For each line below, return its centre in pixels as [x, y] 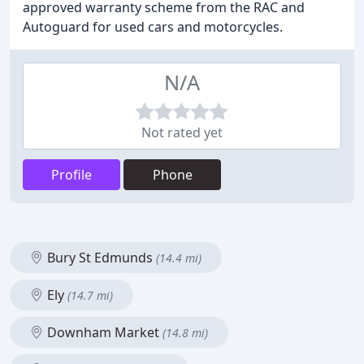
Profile [71, 175]
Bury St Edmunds [100, 258]
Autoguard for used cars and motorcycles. [153, 27]
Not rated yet [182, 132]
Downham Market [103, 332]
